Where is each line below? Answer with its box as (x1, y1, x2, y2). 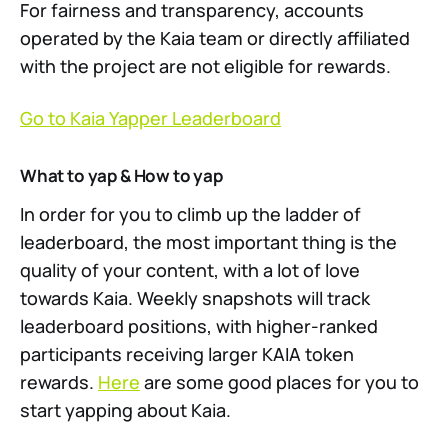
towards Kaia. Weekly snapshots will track (20, 286, 370, 311)
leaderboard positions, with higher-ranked (20, 314, 378, 339)
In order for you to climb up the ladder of (20, 202, 361, 227)
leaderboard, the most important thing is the (20, 230, 397, 255)
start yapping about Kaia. (20, 398, 231, 423)
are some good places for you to (140, 370, 419, 395)
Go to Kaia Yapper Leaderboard (20, 106, 281, 131)
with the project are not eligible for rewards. (20, 54, 391, 79)
